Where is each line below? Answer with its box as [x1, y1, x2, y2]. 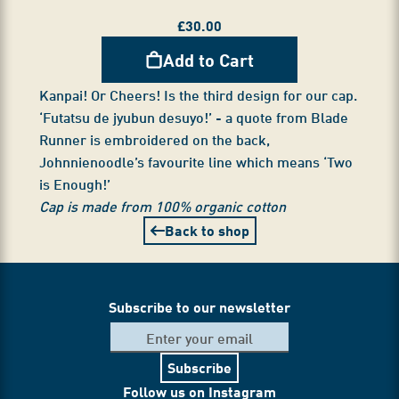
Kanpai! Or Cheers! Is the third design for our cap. [39, 84, 357, 105]
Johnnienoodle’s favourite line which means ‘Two [39, 151, 353, 172]
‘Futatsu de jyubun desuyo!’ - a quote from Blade [39, 106, 348, 127]
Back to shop [164, 221, 249, 240]
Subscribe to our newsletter [109, 297, 290, 317]
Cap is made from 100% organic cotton [39, 195, 286, 216]
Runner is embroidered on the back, [39, 128, 270, 150]
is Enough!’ [39, 173, 110, 194]
